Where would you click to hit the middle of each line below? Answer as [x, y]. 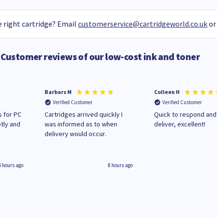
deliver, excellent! [180, 124]
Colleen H [167, 92]
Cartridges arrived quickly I [84, 114]
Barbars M [58, 92]
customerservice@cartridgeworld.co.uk [142, 24]
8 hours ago [121, 165]
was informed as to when [81, 124]
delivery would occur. [76, 133]
